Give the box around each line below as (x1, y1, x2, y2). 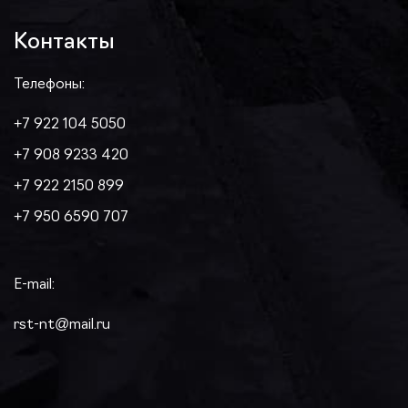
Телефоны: (14, 77, 85, 92)
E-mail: (14, 278, 55, 292)
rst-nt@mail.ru (14, 318, 110, 332)
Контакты (14, 32, 115, 54)
